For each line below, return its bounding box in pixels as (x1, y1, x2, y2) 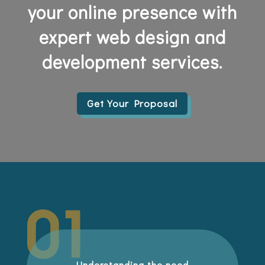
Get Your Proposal (87, 96, 178, 111)
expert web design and (38, 25, 226, 49)
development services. (42, 50, 223, 73)
